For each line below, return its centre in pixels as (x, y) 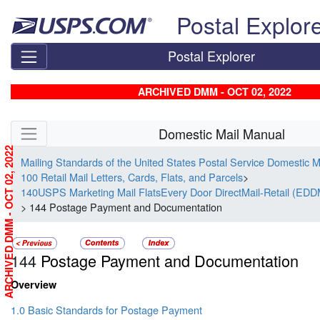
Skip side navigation (56, 128)
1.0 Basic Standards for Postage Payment (106, 310)
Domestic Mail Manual (222, 133)
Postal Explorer (212, 56)
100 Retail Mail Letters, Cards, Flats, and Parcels (132, 177)
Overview (34, 284)
